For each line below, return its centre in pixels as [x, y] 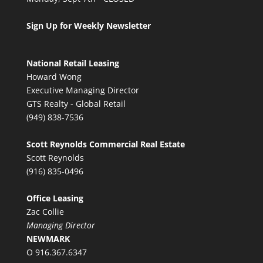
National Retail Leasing [73, 63]
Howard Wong [54, 76]
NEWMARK [48, 238]
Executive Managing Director [82, 90]
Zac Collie [45, 211]
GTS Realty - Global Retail [76, 103]
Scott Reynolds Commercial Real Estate [105, 144]
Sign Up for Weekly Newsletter [88, 25]
